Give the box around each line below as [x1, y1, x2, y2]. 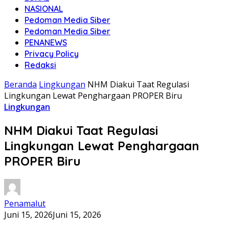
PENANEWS [25, 37, 67, 48]
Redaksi [25, 60, 56, 70]
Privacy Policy [25, 49, 79, 59]
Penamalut [4, 197, 45, 209]
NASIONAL [25, 4, 63, 14]
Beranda [4, 79, 37, 90]
